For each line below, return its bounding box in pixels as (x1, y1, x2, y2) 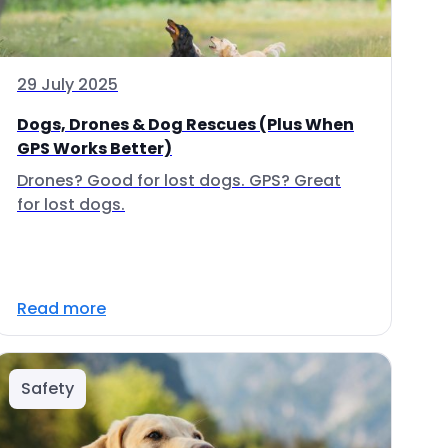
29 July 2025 (17, 73, 118, 96)
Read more (17, 297, 106, 320)
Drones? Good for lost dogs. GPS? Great (17, 169, 341, 192)
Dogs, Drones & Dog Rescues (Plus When (17, 113, 354, 136)
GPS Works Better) (17, 137, 172, 160)
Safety (21, 377, 74, 400)
